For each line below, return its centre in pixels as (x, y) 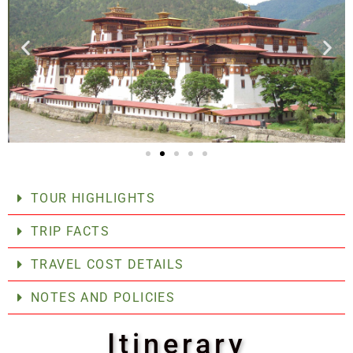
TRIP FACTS (70, 231)
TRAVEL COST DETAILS (108, 264)
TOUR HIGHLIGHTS (93, 198)
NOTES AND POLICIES (103, 297)
